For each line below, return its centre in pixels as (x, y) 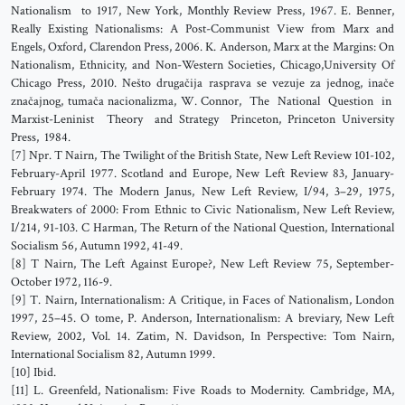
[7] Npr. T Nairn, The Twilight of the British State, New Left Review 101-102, (202, 155)
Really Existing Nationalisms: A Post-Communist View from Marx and (202, 29)
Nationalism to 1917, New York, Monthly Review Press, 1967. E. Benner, (202, 11)
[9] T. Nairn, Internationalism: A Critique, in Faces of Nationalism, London (202, 300)
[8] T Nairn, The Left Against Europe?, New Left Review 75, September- (202, 264)
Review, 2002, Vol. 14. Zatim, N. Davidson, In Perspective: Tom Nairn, (202, 336)
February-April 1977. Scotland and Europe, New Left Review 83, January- (202, 174)
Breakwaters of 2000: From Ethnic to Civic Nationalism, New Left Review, (202, 210)
